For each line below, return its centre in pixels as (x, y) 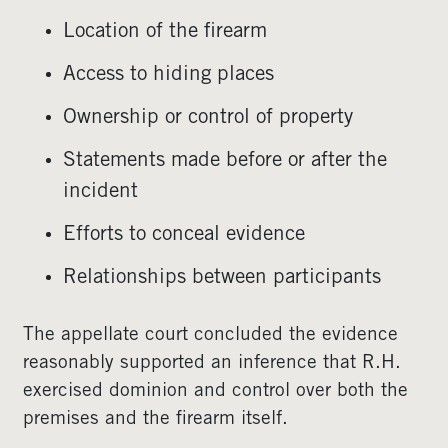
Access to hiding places (168, 75)
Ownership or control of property (208, 118)
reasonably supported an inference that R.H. (212, 363)
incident (100, 192)
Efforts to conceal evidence (184, 235)
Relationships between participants (222, 278)
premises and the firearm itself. (158, 419)
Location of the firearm (165, 32)
